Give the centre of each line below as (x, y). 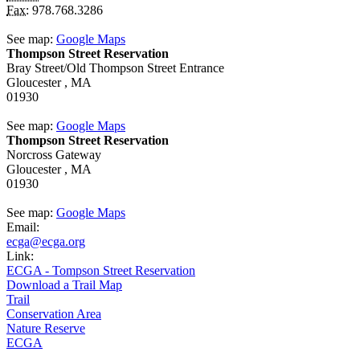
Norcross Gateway (54, 155)
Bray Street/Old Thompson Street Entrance (115, 68)
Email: (25, 227)
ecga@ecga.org (46, 242)
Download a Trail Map (64, 285)
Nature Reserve (46, 329)
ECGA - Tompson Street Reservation (101, 271)
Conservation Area (54, 314)
